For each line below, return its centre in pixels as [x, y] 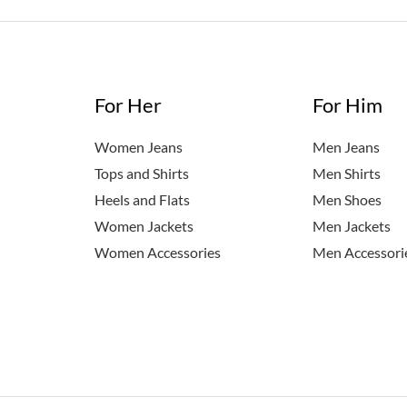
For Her [128, 104]
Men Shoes [347, 199]
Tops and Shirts [141, 173]
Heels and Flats [142, 199]
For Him [348, 104]
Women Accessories [157, 252]
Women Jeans [138, 146]
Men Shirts [347, 173]
